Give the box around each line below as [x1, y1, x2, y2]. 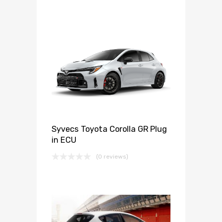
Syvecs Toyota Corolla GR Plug [52, 124, 167, 134]
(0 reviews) [96, 153, 128, 161]
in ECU [52, 135, 76, 145]
